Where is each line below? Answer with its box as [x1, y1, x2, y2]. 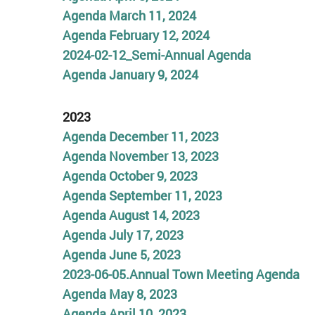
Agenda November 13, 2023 [62, 147, 219, 165]
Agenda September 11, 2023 [62, 186, 222, 204]
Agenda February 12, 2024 [62, 27, 210, 44]
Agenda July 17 [62, 226, 150, 243]
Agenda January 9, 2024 [62, 66, 198, 83]
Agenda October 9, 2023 [62, 167, 198, 184]
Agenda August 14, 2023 [62, 206, 200, 224]
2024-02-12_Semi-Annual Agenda [62, 46, 251, 63]
